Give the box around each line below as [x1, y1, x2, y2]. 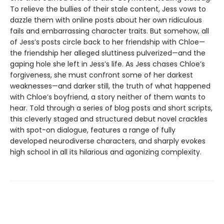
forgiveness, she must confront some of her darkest [10, 70, 193, 80]
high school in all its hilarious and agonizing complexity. [10, 147, 201, 157]
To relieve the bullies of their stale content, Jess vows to [10, 4, 206, 14]
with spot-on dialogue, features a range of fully [10, 125, 175, 135]
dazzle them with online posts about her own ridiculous [10, 15, 202, 25]
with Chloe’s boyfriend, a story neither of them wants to [10, 92, 205, 102]
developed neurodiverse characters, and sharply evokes [10, 136, 205, 146]
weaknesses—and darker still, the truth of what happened [10, 81, 210, 91]
